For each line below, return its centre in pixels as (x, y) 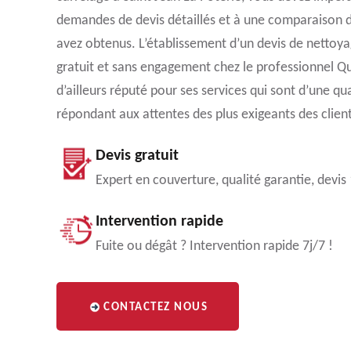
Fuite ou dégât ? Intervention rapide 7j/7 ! (214, 246)
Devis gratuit (137, 156)
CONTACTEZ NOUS (156, 308)
